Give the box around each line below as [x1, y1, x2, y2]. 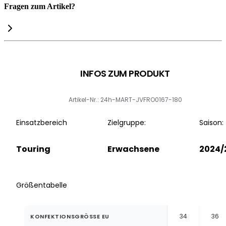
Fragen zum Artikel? [4, 2, 75, 11]
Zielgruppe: [107, 117, 146, 128]
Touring [16, 143, 50, 155]
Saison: [199, 117, 223, 128]
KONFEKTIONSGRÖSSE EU [30, 212, 105, 220]
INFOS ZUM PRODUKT [80, 67, 170, 80]
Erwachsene [107, 143, 159, 155]
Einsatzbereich [16, 117, 67, 128]
